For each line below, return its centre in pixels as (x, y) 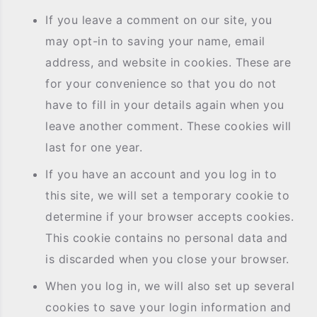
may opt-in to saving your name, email (155, 41)
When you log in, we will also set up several (170, 286)
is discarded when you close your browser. (167, 259)
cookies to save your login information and (168, 307)
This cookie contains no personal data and (167, 238)
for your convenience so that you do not (161, 83)
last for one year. (94, 147)
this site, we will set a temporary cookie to (167, 195)
